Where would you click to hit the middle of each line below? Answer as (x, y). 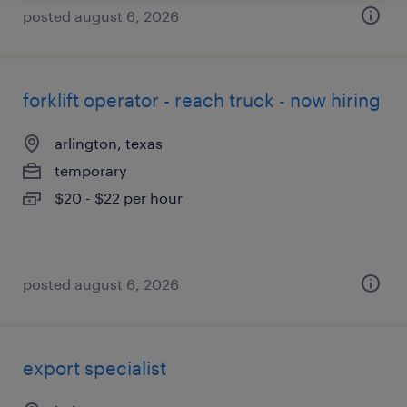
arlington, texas (109, 143)
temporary (91, 170)
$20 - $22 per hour (119, 198)
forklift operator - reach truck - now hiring (202, 100)
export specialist (94, 368)
